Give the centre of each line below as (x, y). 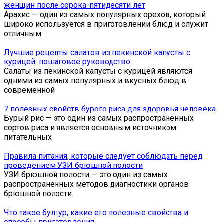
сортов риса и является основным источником (90, 127)
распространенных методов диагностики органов (96, 184)
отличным (23, 33)
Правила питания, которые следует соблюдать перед (103, 156)
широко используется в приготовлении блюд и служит (106, 24)
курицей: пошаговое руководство (67, 61)
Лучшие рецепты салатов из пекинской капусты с (97, 52)
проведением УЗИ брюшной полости (73, 165)
